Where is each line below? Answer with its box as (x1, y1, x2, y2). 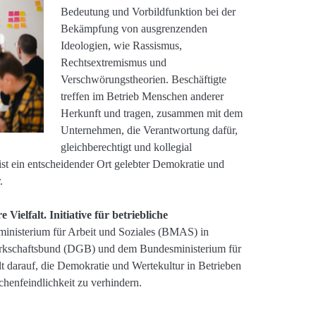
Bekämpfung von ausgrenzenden (61, 22, 208, 35)
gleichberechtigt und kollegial (61, 140, 193, 153)
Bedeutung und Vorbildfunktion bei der (61, 5, 236, 18)
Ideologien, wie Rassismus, (61, 39, 183, 51)
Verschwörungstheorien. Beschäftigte (61, 73, 227, 85)
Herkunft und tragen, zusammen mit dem (61, 107, 243, 119)
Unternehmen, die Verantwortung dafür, (61, 123, 238, 136)
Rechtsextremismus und (61, 56, 167, 68)
